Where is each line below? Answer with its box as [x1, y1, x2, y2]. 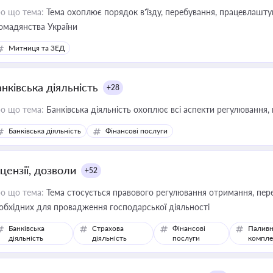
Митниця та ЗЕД [9, 43, 65, 52]
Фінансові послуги [105, 126, 168, 135]
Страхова [92, 224, 124, 233]
